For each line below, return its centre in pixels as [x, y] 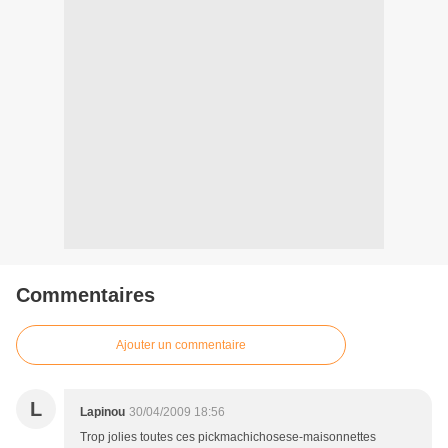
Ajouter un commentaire [181, 345]
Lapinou [102, 412]
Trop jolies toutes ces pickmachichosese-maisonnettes [228, 437]
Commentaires [85, 295]
